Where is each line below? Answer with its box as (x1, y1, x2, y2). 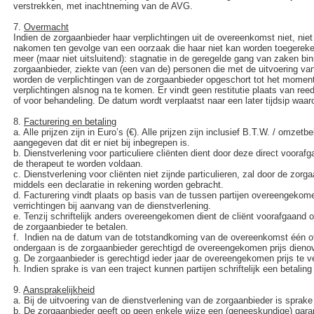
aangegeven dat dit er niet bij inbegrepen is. (13, 137, 193, 148)
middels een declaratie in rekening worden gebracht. (13, 179, 224, 190)
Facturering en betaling (24, 116, 116, 127)
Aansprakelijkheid (23, 285, 95, 295)
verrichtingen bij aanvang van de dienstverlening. (13, 200, 214, 211)
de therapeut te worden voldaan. (13, 158, 143, 169)
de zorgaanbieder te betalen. (13, 221, 128, 232)
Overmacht (24, 22, 69, 32)
